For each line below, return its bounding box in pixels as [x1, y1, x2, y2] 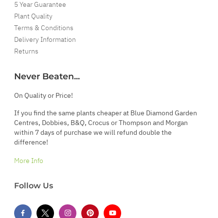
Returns [14, 46, 38, 55]
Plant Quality [14, 11, 53, 20]
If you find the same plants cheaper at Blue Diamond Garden [14, 108, 197, 117]
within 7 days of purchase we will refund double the [14, 127, 172, 137]
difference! [14, 137, 48, 146]
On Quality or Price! [14, 91, 73, 100]
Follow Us [14, 181, 53, 190]
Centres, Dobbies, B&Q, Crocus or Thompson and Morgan [14, 118, 188, 127]
